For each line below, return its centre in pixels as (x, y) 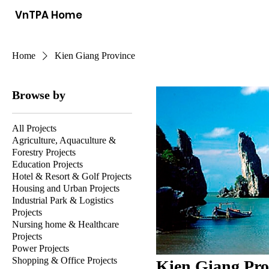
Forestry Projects (44, 152)
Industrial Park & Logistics (63, 200)
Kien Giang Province (95, 56)
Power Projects (41, 248)
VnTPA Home (48, 15)
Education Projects (47, 164)
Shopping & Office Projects (65, 260)
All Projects (34, 128)
